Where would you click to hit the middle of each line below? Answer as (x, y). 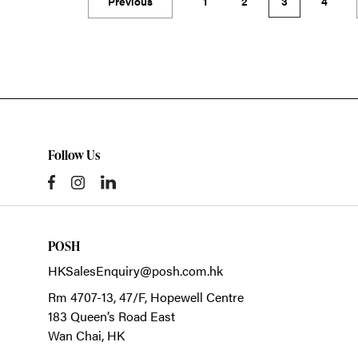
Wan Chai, (78, 335)
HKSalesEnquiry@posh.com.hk (135, 270)
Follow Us (74, 155)
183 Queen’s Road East (111, 316)
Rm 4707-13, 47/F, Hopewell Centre (146, 297)
